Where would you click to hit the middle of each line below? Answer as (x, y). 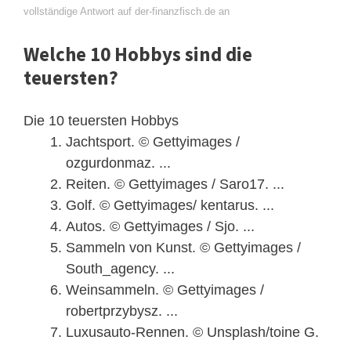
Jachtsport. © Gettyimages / (153, 142)
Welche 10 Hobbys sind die (138, 54)
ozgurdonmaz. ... (118, 163)
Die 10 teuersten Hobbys (101, 121)
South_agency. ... (120, 269)
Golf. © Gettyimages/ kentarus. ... (170, 206)
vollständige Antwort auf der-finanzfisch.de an (127, 12)
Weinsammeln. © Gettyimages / (165, 290)
